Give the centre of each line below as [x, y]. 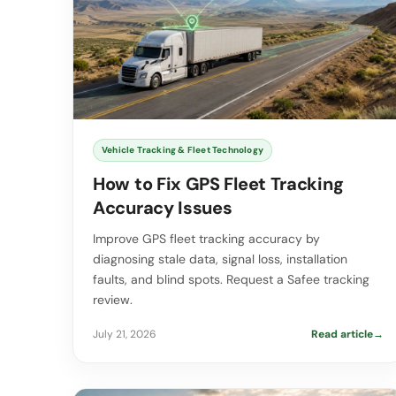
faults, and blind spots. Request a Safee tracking [231, 280]
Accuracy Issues [163, 208]
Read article [342, 335]
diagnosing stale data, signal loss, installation [220, 259]
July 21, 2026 [125, 335]
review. [113, 300]
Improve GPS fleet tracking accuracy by [206, 239]
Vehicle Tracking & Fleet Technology [183, 150]
